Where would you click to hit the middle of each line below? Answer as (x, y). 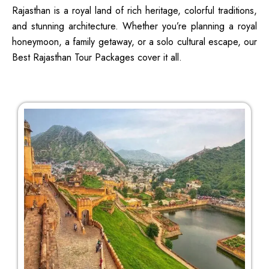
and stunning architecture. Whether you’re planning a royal (134, 26)
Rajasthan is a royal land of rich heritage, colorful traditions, (134, 10)
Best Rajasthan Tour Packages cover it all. (97, 57)
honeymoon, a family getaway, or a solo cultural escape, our (134, 41)
